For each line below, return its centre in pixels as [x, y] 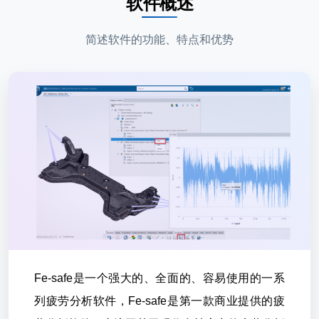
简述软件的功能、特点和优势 [159, 39]
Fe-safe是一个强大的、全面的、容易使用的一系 [159, 278]
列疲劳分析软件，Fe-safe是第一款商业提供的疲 [159, 301]
